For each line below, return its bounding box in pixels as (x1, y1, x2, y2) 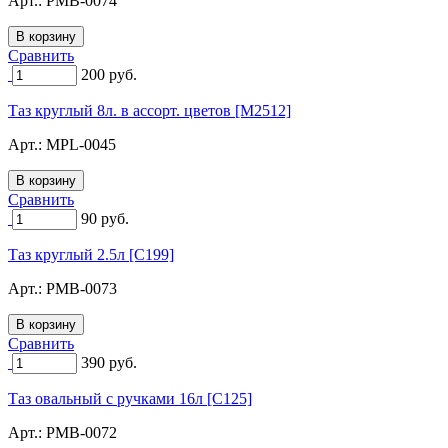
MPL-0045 (46, 135, 116, 153)
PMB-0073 (46, 279, 117, 297)
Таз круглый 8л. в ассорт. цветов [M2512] (8, 101, 291, 119)
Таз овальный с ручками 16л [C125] (8, 389, 252, 407)
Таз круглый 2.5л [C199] (8, 245, 174, 263)
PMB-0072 (46, 423, 117, 441)
